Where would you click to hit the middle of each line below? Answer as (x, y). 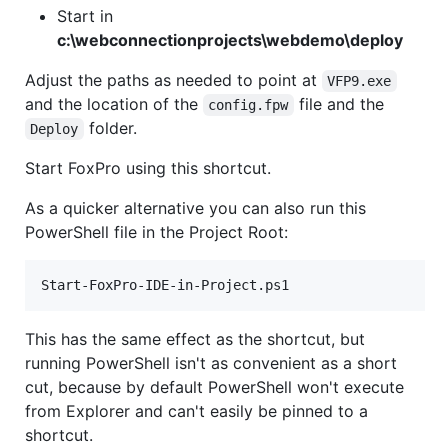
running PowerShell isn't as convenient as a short (211, 362)
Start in (85, 15)
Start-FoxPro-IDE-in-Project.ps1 (165, 284)
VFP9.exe (359, 80)
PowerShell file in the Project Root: (156, 231)
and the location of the (114, 103)
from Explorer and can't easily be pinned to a (196, 410)
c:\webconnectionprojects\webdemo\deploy (230, 39)
